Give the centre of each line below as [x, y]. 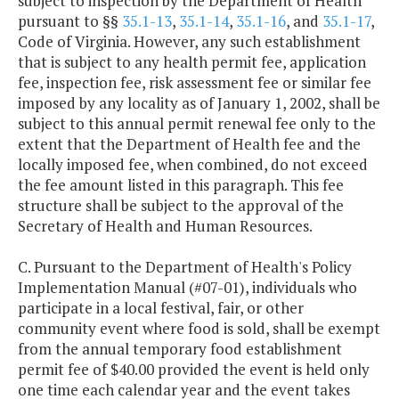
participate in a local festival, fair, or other [161, 308]
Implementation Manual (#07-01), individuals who [187, 288]
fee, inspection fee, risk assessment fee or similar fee [195, 83]
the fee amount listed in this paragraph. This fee [181, 185]
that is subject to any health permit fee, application [192, 62]
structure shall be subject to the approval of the [181, 206]
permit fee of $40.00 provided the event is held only [194, 370]
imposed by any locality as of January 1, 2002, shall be [199, 103]
